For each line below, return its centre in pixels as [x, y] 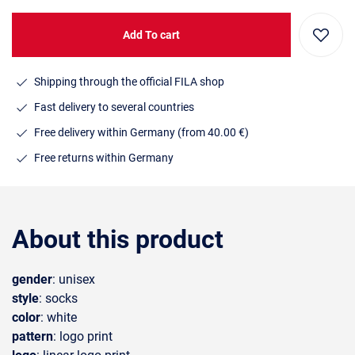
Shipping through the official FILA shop [129, 81]
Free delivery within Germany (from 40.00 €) [141, 132]
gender [32, 279]
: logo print [83, 336]
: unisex [74, 279]
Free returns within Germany [104, 157]
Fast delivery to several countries [114, 107]
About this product [118, 239]
